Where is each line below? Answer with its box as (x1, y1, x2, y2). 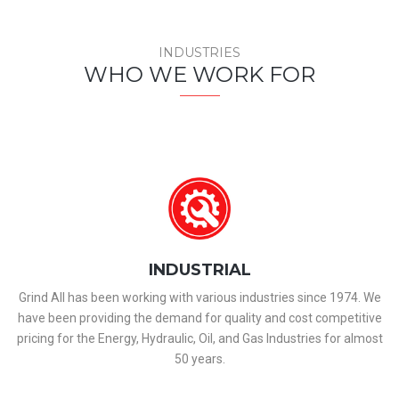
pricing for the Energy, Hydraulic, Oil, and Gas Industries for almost (16, 331, 383, 346)
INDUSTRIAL (148, 260, 251, 280)
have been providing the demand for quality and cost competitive (17, 311, 382, 325)
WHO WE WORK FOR (84, 61, 315, 87)
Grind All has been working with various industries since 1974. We (18, 290, 381, 305)
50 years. (174, 352, 225, 366)
